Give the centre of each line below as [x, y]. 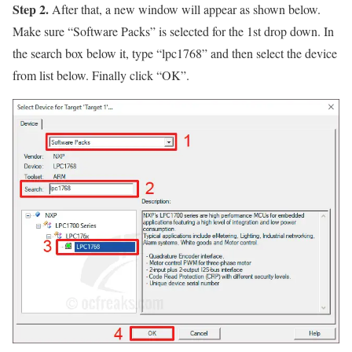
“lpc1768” [182, 53]
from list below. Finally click [84, 75]
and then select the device [272, 53]
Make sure [40, 31]
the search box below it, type [84, 53]
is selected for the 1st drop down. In [245, 31]
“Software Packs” [112, 31]
